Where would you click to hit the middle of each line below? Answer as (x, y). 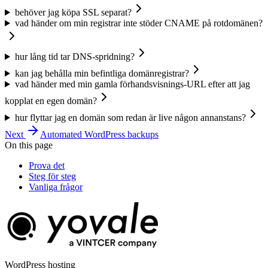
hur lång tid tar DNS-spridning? (74, 57)
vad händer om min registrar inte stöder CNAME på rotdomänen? (138, 23)
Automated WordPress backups (99, 135)
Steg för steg (52, 176)
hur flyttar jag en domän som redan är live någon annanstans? (130, 118)
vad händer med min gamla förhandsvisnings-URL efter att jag (132, 84)
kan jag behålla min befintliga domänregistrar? (102, 74)
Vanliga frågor (56, 187)
